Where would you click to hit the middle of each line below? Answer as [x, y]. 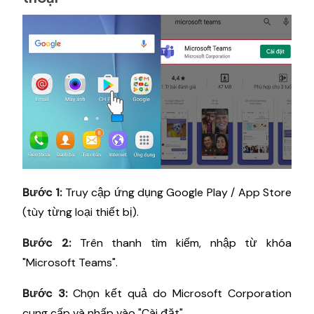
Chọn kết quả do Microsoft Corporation [179, 293]
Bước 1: [42, 192]
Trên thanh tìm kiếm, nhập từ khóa [181, 243]
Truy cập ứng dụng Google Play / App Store [177, 192]
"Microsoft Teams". [70, 262]
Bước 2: [47, 243]
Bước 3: [45, 293]
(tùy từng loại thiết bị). [81, 212]
